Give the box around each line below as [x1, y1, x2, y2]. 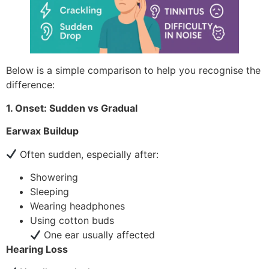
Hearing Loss [6, 243, 68, 255]
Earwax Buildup [6, 125, 79, 138]
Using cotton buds [30, 214, 114, 226]
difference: [6, 79, 55, 91]
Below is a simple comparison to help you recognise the [6, 64, 261, 77]
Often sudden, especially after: [17, 148, 159, 160]
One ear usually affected [41, 228, 156, 241]
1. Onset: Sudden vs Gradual [6, 101, 138, 114]
